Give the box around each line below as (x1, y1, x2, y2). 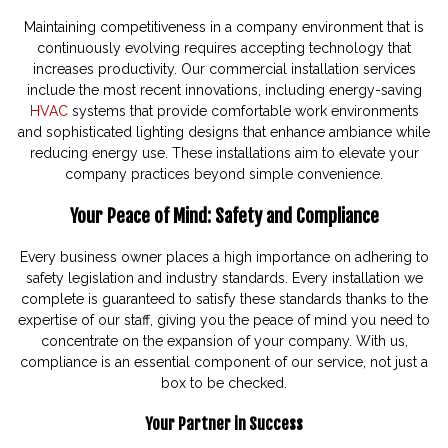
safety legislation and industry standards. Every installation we (25, 269, 423, 286)
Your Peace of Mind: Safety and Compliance (69, 204, 379, 227)
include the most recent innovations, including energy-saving (26, 81, 422, 98)
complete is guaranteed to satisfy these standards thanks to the (20, 290, 428, 307)
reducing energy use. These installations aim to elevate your (29, 144, 419, 161)
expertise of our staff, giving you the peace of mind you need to (18, 311, 430, 328)
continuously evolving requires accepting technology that (37, 39, 411, 56)
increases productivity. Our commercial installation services (32, 60, 416, 77)
